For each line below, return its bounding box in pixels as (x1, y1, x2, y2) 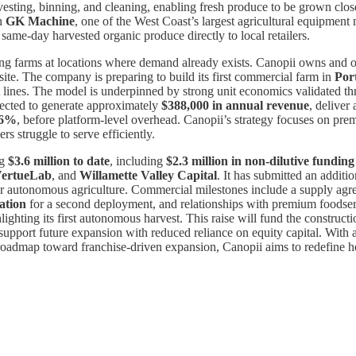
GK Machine (6, 14, 75, 28)
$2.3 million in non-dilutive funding (166, 153, 354, 168)
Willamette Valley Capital (79, 168, 217, 182)
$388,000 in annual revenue (161, 98, 309, 112)
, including (110, 153, 166, 168)
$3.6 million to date (8, 153, 110, 168)
